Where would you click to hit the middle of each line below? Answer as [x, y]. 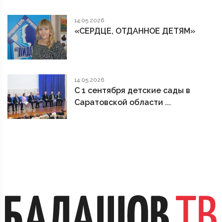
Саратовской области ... [123, 103]
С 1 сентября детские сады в [132, 91]
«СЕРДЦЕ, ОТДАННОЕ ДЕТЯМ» [135, 31]
